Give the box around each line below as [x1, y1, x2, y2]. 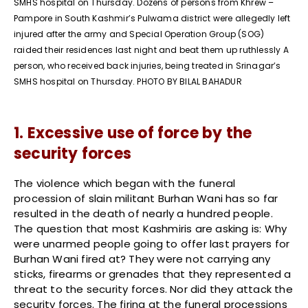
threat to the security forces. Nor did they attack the [14, 282, 293, 297]
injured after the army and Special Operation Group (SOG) [14, 28, 265, 41]
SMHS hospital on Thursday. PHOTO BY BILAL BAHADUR [14, 76, 242, 88]
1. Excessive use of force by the [14, 122, 252, 144]
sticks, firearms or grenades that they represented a [14, 267, 291, 282]
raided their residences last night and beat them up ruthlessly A [14, 44, 289, 56]
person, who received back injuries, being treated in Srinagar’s [14, 60, 281, 72]
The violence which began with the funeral [14, 176, 236, 191]
